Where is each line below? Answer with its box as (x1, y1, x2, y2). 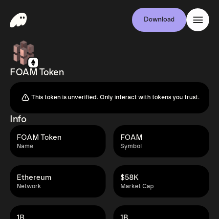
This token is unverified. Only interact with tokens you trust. (31, 94, 199, 101)
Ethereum (17, 173, 51, 182)
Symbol (120, 143, 142, 150)
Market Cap (120, 183, 154, 190)
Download (144, 16, 175, 23)
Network (17, 183, 41, 190)
